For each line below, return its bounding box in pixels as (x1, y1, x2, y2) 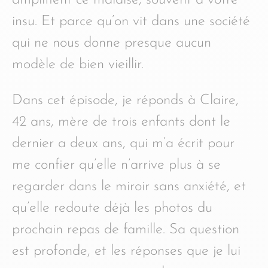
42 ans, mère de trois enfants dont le (12, 114, 230, 129)
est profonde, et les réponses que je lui (12, 243, 240, 258)
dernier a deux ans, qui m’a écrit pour (12, 136, 234, 151)
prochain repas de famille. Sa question (12, 222, 239, 237)
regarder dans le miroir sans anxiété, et (12, 179, 246, 194)
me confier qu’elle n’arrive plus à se (12, 157, 221, 172)
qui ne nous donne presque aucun (12, 35, 211, 50)
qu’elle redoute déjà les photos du (12, 200, 212, 215)
